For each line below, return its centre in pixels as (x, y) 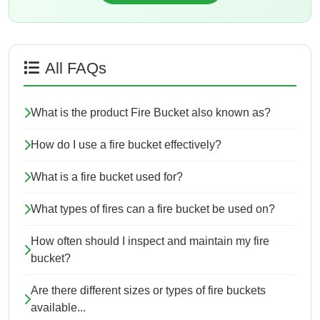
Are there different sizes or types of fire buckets (148, 291)
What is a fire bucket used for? (107, 177)
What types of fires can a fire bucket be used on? (153, 209)
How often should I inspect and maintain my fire (150, 241)
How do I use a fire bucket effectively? (126, 145)
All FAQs (76, 69)
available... (58, 308)
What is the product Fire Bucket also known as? (151, 113)
